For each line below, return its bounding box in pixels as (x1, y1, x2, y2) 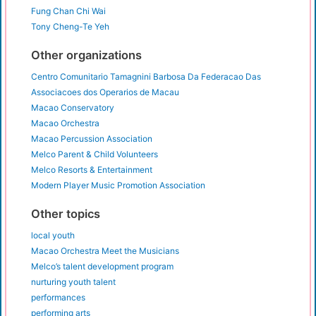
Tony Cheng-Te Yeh (31, 21, 109, 32)
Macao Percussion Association (31, 133, 152, 145)
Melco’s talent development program (31, 261, 174, 272)
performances (31, 292, 85, 303)
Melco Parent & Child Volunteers (31, 149, 158, 160)
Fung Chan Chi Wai (31, 6, 106, 17)
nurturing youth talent (31, 276, 116, 288)
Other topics (31, 207, 100, 221)
